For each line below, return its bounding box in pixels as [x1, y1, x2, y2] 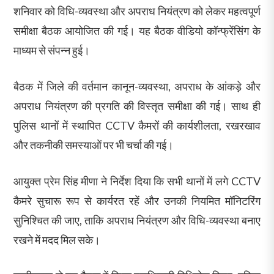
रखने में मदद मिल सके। [13, 232, 101, 246]
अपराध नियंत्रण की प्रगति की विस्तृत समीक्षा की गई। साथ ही [13, 98, 261, 113]
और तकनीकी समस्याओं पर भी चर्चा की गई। [13, 138, 174, 152]
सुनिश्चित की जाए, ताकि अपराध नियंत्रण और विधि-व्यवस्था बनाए [13, 213, 261, 227]
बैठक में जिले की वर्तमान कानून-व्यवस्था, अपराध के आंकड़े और [13, 79, 261, 93]
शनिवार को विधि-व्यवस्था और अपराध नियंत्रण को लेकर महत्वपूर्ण [13, 4, 261, 18]
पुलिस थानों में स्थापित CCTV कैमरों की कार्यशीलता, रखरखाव [13, 118, 261, 132]
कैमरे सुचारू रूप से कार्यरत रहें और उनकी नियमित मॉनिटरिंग [13, 193, 261, 207]
